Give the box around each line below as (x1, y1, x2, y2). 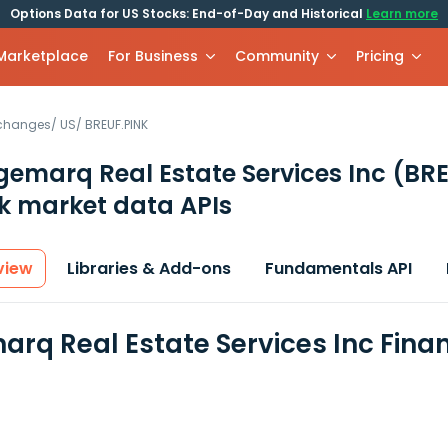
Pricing (356, 46, 405, 66)
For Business (108, 46, 199, 66)
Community (235, 46, 320, 66)
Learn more (366, 5, 438, 22)
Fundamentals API (265, 257, 412, 280)
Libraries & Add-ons (67, 257, 231, 280)
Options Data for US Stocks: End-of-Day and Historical (10, 5, 366, 22)
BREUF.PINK (85, 116, 148, 133)
